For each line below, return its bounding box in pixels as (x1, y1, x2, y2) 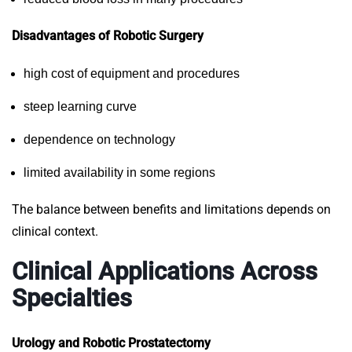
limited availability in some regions (24, 166, 215, 180)
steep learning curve (24, 100, 137, 114)
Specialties (12, 284, 132, 313)
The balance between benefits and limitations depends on (12, 202, 331, 218)
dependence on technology (24, 133, 175, 147)
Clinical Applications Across (12, 257, 317, 287)
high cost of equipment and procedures (24, 67, 240, 81)
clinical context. (12, 224, 98, 240)
